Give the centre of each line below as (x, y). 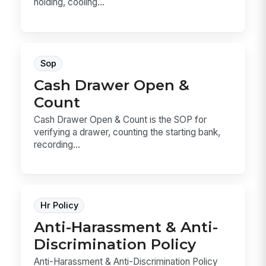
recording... (57, 144)
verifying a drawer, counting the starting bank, (127, 132)
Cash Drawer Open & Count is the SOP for (121, 119)
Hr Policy (59, 206)
